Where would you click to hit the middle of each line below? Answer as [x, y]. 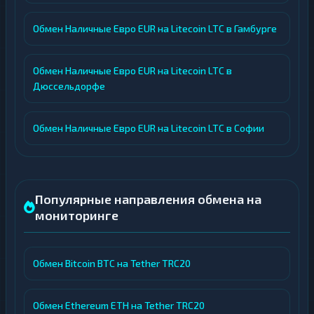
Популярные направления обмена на [148, 199]
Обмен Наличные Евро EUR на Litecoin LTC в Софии [149, 128]
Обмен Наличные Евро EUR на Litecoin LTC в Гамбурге [155, 28]
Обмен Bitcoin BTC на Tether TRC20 [112, 263]
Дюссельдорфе [69, 86]
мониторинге [77, 215]
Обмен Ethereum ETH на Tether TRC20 [119, 305]
